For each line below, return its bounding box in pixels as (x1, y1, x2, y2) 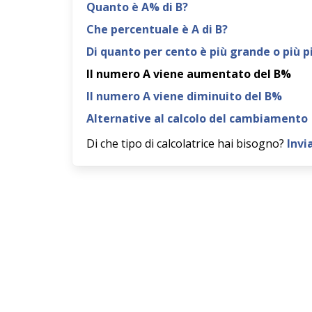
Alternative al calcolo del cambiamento (86, 111, 308, 126)
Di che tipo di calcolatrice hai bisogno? (86, 136, 287, 151)
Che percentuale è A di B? (86, 22, 228, 37)
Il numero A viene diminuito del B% (86, 88, 282, 104)
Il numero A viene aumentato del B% (86, 66, 291, 81)
